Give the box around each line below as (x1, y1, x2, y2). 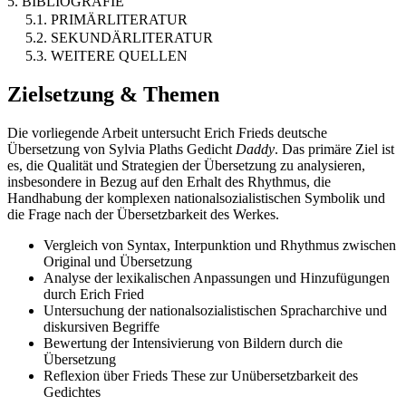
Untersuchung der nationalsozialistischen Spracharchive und (43, 303, 387, 319)
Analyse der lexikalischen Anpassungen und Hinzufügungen (43, 270, 390, 286)
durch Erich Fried (43, 286, 144, 303)
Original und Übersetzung (43, 254, 192, 270)
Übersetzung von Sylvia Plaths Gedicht (7, 141, 236, 158)
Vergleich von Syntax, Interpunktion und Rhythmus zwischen (43, 237, 396, 254)
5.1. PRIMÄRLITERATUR (25, 12, 188, 28)
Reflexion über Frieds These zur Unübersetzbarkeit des (43, 368, 358, 384)
